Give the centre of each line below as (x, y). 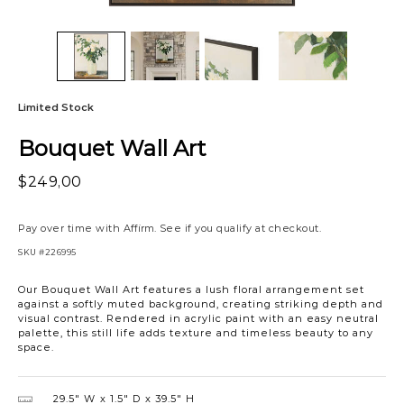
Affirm (138, 228)
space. (36, 347)
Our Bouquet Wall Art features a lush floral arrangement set (191, 289)
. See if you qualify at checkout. (237, 228)
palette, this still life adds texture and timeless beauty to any (196, 332)
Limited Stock (56, 106)
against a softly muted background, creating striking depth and (201, 303)
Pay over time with (71, 228)
